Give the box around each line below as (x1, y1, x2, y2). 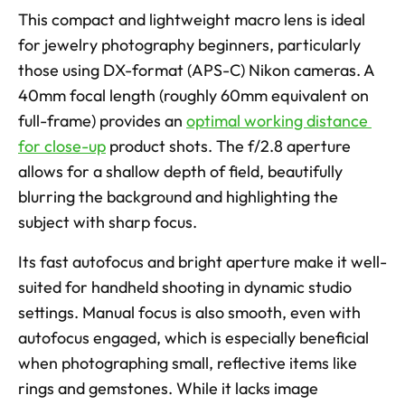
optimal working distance (186, 109, 368, 131)
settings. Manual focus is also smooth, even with (18, 301, 361, 323)
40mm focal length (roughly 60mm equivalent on (18, 84, 369, 106)
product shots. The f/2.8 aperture (106, 135, 351, 156)
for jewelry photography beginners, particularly (18, 33, 361, 55)
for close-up (18, 135, 106, 156)
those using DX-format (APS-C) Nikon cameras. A (18, 59, 374, 80)
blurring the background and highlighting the (18, 185, 338, 207)
